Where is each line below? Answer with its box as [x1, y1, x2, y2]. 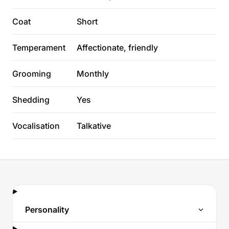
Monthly [77, 68, 109, 79]
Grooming [12, 68, 51, 79]
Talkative [77, 121, 111, 131]
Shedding [12, 95, 50, 105]
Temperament [12, 42, 65, 53]
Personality [25, 204, 69, 215]
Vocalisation [12, 121, 60, 131]
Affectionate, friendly [77, 42, 158, 53]
